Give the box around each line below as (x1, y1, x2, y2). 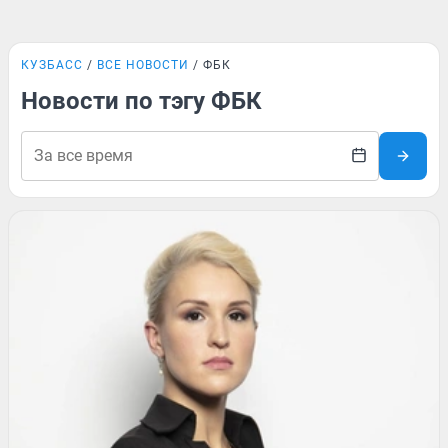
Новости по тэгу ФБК (21, 87, 262, 115)
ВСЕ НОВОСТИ (97, 58, 189, 72)
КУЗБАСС (21, 58, 83, 72)
